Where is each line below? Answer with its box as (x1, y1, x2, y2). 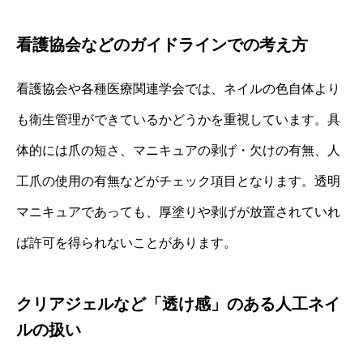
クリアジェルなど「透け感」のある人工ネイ (16, 294, 340, 313)
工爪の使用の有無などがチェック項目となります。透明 (16, 173, 340, 188)
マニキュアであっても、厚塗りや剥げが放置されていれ (16, 204, 340, 219)
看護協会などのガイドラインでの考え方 (16, 35, 308, 53)
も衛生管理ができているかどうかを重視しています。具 (16, 112, 340, 126)
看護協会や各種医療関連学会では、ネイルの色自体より (16, 81, 340, 96)
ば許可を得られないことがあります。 (16, 235, 237, 250)
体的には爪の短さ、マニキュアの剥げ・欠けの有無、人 (16, 143, 340, 157)
